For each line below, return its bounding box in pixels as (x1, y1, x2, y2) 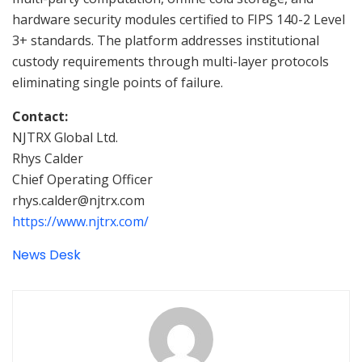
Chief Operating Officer (12, 170, 153, 188)
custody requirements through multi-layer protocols (12, 52, 329, 70)
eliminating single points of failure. (12, 73, 223, 91)
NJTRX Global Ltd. (12, 128, 118, 146)
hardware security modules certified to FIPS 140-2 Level (12, 10, 345, 28)
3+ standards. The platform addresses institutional (12, 31, 319, 49)
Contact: (12, 107, 68, 125)
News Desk (12, 245, 81, 264)
